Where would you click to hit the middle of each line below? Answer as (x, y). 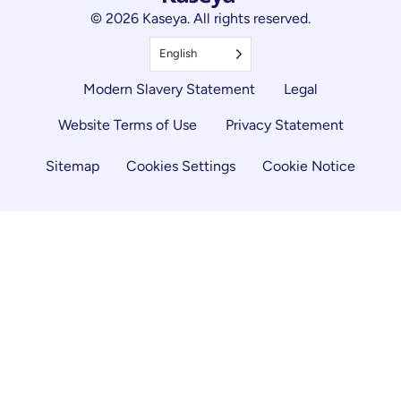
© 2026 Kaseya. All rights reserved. (200, 18)
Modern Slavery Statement (169, 89)
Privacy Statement (284, 124)
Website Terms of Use (127, 124)
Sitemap (73, 166)
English (178, 53)
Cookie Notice (309, 166)
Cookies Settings (181, 166)
